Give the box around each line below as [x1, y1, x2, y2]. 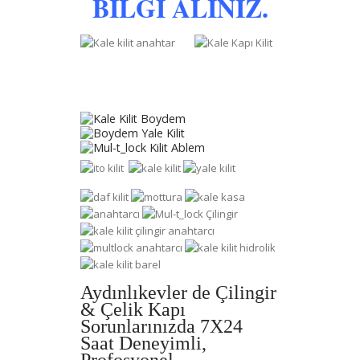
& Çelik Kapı [80, 298, 186, 320]
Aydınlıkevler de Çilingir [80, 281, 276, 303]
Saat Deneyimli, [80, 332, 207, 354]
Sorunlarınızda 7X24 [80, 315, 243, 337]
